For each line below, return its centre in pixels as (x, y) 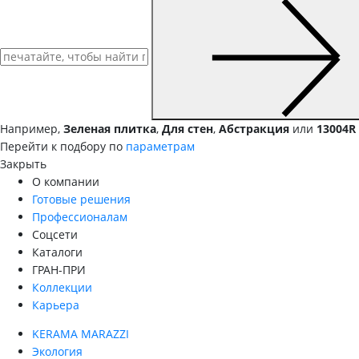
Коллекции (62, 287)
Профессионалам (80, 217)
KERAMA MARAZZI (81, 334)
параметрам (160, 146)
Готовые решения (81, 199)
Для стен (188, 129)
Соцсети (55, 234)
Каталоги (57, 252)
